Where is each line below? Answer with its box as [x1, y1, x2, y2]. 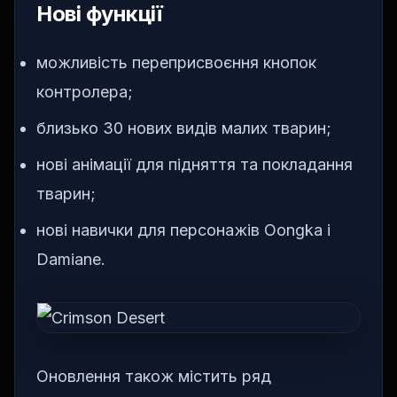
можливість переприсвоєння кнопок [36, 53, 316, 73]
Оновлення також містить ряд [36, 367, 271, 386]
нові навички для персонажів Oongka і [36, 221, 331, 240]
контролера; [36, 82, 133, 102]
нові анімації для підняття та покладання [36, 155, 353, 175]
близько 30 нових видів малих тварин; [36, 119, 331, 138]
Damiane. [36, 250, 105, 269]
